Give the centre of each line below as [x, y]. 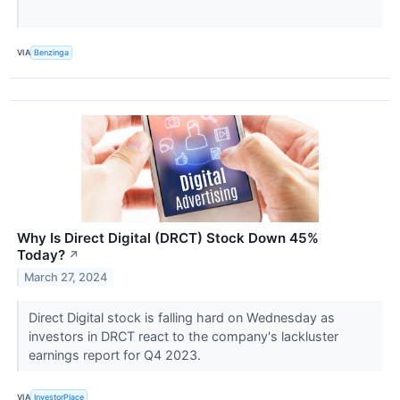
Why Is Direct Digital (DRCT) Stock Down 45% [168, 238]
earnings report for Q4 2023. [116, 355]
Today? [41, 255]
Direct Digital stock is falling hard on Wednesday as [181, 318]
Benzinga [52, 53]
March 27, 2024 [66, 277]
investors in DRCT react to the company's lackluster [183, 337]
